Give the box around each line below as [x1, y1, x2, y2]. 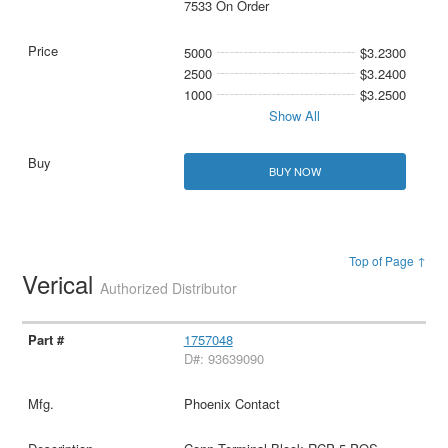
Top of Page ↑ [348, 252, 426, 270]
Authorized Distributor [100, 278, 238, 299]
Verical [22, 266, 101, 302]
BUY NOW [268, 163, 321, 180]
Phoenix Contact [183, 394, 280, 414]
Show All [269, 106, 321, 126]
